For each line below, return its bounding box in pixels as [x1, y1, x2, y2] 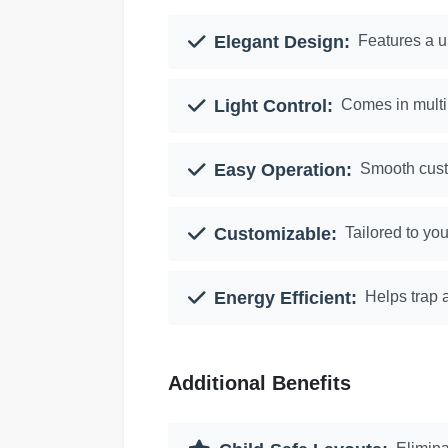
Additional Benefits [168, 372, 351, 394]
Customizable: [214, 224, 337, 244]
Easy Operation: [214, 160, 352, 180]
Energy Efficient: [214, 288, 357, 308]
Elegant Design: [214, 32, 350, 52]
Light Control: [214, 96, 333, 116]
